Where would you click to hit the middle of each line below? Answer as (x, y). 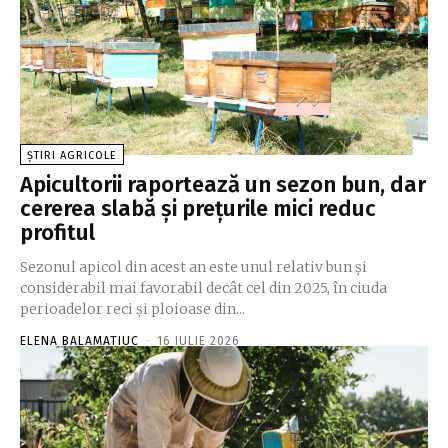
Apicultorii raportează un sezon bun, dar (223, 185)
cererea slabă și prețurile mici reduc (198, 209)
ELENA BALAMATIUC (79, 341)
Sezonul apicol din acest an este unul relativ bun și (193, 267)
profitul (57, 233)
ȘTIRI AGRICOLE (72, 156)
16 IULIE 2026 (198, 341)
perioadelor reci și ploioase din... (132, 309)
